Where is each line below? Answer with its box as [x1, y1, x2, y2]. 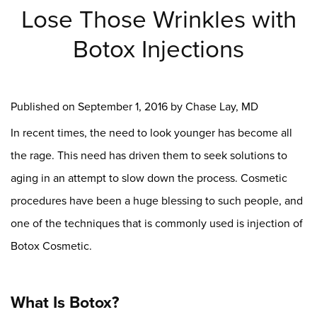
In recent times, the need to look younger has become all [11, 125, 292, 140]
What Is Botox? [11, 290, 119, 313]
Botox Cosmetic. [11, 238, 92, 253]
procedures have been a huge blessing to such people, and [11, 192, 303, 208]
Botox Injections [73, 30, 244, 65]
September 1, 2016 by [78, 98, 185, 114]
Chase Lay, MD [185, 98, 258, 114]
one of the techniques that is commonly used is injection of [11, 215, 303, 231]
